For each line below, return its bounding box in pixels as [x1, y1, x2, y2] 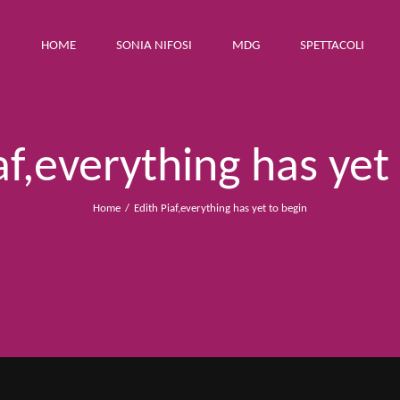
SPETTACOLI [300, 38, 364, 53]
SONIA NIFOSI [116, 38, 192, 53]
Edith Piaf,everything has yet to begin [133, 202, 307, 214]
